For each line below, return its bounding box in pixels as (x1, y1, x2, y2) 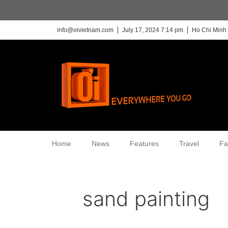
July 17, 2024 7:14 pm (122, 26, 183, 34)
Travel (179, 139, 199, 148)
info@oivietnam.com (57, 26, 113, 34)
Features (130, 139, 159, 148)
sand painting (82, 186, 210, 211)
